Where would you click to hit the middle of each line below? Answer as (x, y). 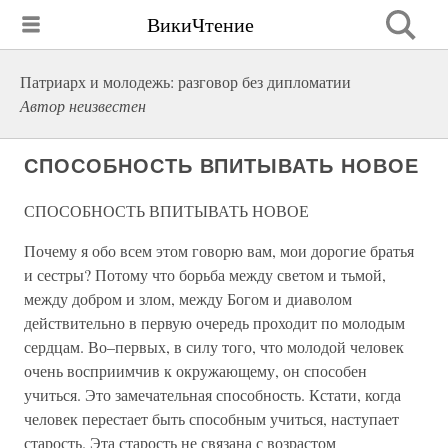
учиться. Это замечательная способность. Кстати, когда (212, 394)
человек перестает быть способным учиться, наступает (211, 418)
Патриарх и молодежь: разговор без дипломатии (185, 81)
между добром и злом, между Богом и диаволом (188, 298)
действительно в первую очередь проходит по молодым (214, 322)
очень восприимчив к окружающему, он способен (195, 370)
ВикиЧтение (200, 24)
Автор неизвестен (83, 105)
